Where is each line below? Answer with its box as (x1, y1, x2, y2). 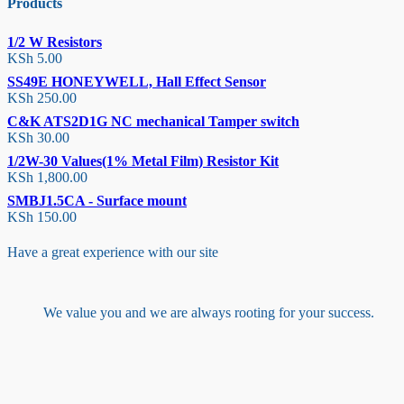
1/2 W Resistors (7, 34, 102, 50)
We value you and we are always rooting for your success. (43, 305, 374, 321)
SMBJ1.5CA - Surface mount (7, 193, 187, 209)
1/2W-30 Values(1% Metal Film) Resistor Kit (7, 153, 279, 170)
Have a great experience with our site (7, 244, 218, 261)
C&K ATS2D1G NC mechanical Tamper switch (7, 114, 299, 130)
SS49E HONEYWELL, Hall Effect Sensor (7, 74, 266, 90)
